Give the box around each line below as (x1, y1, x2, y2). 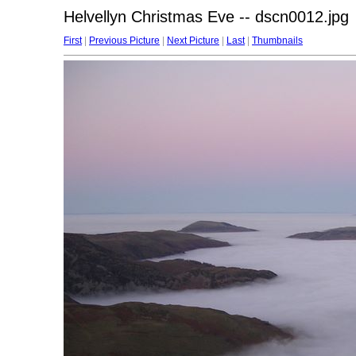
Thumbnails (252, 35, 303, 46)
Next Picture (167, 35, 219, 46)
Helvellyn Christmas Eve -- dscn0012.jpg (64, 8, 349, 25)
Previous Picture (89, 35, 160, 46)
